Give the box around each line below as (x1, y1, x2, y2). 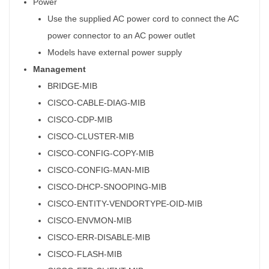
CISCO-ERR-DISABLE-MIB (47, 232, 150, 242)
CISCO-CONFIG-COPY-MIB (47, 148, 154, 158)
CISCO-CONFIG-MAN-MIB (47, 165, 150, 175)
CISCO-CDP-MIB (47, 114, 112, 124)
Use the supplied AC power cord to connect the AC (47, 13, 239, 23)
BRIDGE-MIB (47, 80, 97, 91)
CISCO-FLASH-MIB (47, 249, 122, 259)
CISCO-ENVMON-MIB (47, 215, 131, 225)
